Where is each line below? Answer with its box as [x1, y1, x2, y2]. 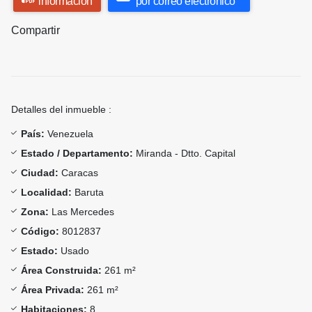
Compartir [11, 24, 60, 37]
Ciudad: [21, 167, 58, 179]
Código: [21, 226, 59, 237]
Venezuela [45, 128, 93, 140]
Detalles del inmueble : [11, 104, 111, 116]
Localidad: [21, 187, 72, 198]
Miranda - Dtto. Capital [133, 148, 235, 159]
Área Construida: [21, 265, 102, 276]
